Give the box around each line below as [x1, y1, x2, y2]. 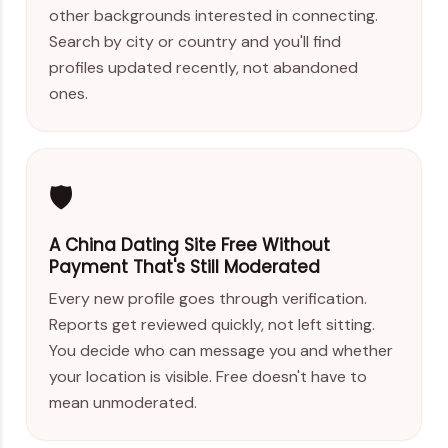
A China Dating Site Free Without [48, 233, 330, 258]
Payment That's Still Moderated [48, 255, 320, 280]
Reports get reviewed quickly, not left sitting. [48, 313, 375, 335]
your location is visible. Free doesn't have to [48, 365, 367, 387]
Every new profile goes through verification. [48, 287, 367, 309]
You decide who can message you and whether [48, 339, 393, 361]
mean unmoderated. [48, 391, 197, 413]
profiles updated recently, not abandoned [48, 57, 358, 79]
